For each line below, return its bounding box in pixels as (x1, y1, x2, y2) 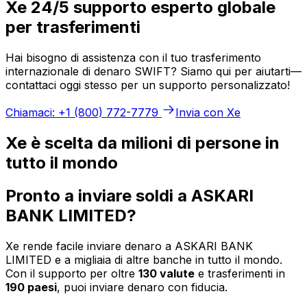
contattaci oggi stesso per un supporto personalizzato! (5, 77, 290, 92)
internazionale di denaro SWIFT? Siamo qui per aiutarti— (5, 64, 302, 78)
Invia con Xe (175, 105, 241, 119)
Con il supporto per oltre (5, 267, 138, 281)
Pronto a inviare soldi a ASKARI (5, 186, 254, 206)
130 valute (138, 267, 195, 281)
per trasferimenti (5, 16, 140, 37)
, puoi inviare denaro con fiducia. (57, 280, 228, 295)
